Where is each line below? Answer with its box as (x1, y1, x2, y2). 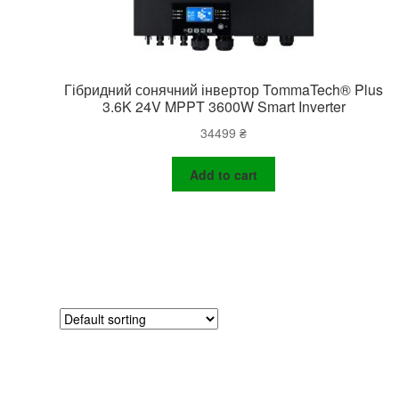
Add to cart (190, 165, 258, 183)
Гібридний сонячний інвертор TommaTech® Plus (64, 79, 384, 101)
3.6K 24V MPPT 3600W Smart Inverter (102, 96, 346, 118)
